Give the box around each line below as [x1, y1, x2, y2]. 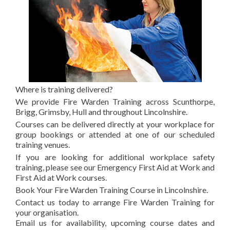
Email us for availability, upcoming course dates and [15, 218, 215, 227]
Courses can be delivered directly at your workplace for [15, 119, 215, 129]
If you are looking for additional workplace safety [15, 152, 215, 162]
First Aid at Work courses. [15, 172, 107, 182]
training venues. [15, 140, 70, 149]
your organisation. [15, 207, 79, 217]
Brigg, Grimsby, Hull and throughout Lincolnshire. [15, 107, 187, 117]
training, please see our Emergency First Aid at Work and [15, 162, 215, 172]
